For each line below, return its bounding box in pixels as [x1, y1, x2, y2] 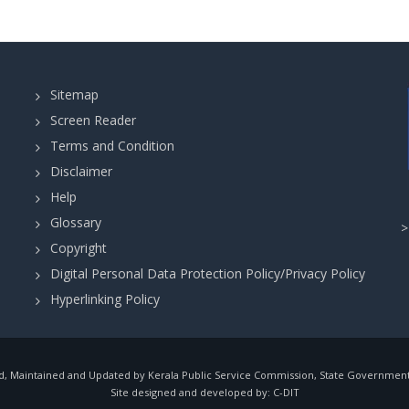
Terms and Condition [49, 137, 174, 154]
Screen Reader [49, 111, 136, 129]
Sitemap [49, 86, 99, 103]
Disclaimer [49, 163, 112, 180]
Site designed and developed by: [110, 384, 270, 399]
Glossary [49, 214, 101, 231]
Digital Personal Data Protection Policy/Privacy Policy [49, 265, 365, 282]
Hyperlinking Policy [49, 290, 160, 308]
